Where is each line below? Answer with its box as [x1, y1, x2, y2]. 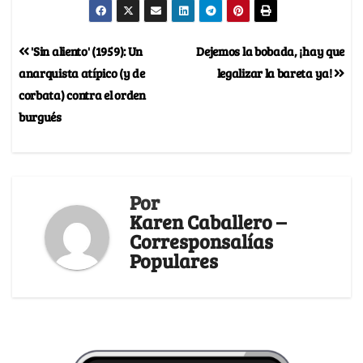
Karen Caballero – [130, 208, 286, 236]
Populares [130, 247, 218, 275]
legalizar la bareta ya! [216, 64, 335, 82]
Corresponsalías [130, 228, 273, 255]
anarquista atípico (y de [19, 64, 145, 82]
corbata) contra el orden [19, 86, 146, 104]
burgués [19, 108, 62, 126]
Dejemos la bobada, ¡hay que [196, 42, 344, 60]
